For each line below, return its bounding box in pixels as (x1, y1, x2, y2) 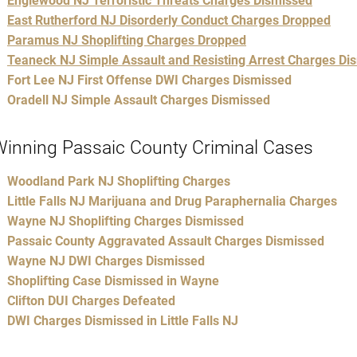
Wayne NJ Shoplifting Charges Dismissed (7, 214, 244, 229)
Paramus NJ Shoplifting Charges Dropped (7, 32, 246, 48)
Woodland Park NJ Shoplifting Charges (7, 174, 230, 190)
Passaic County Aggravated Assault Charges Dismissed (7, 233, 324, 249)
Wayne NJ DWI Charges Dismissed (7, 253, 205, 269)
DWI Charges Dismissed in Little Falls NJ (7, 313, 238, 329)
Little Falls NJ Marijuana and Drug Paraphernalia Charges (7, 194, 337, 210)
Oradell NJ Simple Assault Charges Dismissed (7, 92, 270, 108)
